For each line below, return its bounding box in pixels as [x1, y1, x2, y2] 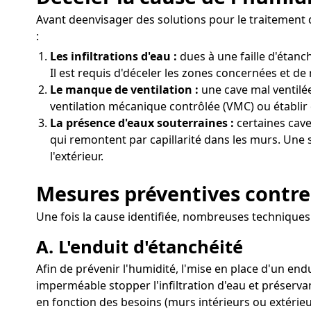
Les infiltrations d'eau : [50, 49, 177, 65]
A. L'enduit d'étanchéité [36, 234, 243, 259]
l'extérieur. [50, 149, 103, 165]
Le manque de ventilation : [50, 82, 199, 98]
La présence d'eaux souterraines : [50, 115, 234, 131]
